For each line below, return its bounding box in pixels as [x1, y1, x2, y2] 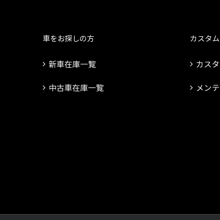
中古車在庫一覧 [49, 82, 104, 94]
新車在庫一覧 [49, 58, 96, 70]
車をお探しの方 [43, 33, 94, 44]
